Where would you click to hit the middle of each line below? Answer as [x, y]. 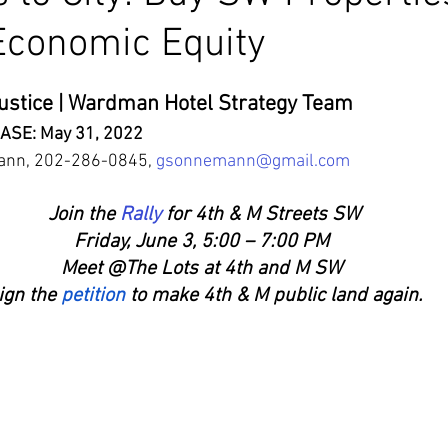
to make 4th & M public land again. [273, 296]
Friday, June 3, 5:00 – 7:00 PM [204, 242]
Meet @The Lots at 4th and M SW [201, 269]
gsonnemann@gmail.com [253, 161]
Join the [84, 215]
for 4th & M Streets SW [260, 215]
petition [90, 296]
